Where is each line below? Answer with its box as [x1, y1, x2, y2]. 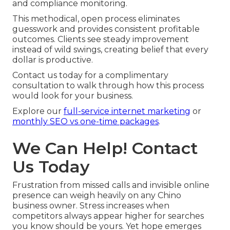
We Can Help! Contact [12, 138, 198, 159]
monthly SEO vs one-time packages [12, 117, 159, 127]
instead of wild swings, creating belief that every [12, 45, 208, 55]
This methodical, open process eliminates [12, 14, 180, 24]
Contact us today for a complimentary [12, 70, 168, 81]
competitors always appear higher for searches [12, 211, 204, 221]
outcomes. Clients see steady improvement [12, 34, 189, 45]
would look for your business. [12, 91, 133, 101]
